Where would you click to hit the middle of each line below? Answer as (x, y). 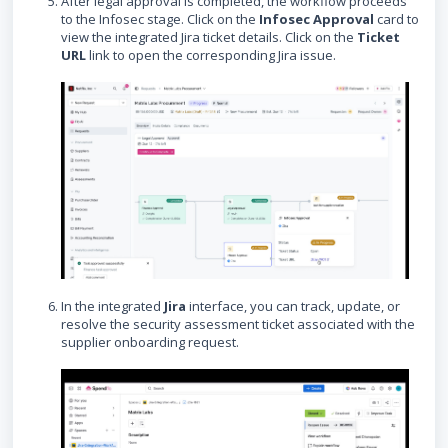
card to (396, 18)
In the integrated (112, 306)
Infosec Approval (316, 18)
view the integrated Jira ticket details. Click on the (209, 36)
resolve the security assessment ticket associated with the (238, 324)
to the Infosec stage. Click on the (160, 18)
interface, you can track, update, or (293, 306)
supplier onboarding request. (150, 342)
